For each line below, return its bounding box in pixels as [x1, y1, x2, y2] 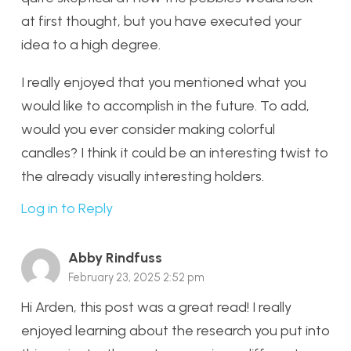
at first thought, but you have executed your [21, 12, 302, 30]
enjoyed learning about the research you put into [21, 322, 330, 340]
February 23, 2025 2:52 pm [68, 270, 204, 284]
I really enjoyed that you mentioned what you [21, 73, 306, 91]
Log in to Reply [21, 199, 113, 217]
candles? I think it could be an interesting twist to [21, 143, 328, 161]
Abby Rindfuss [68, 248, 162, 266]
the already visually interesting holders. [21, 167, 264, 185]
